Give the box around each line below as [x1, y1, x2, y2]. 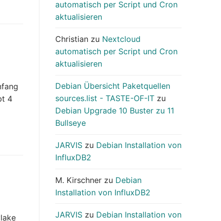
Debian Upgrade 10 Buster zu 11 [55, 106, 174, 116]
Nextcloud [102, 34, 141, 44]
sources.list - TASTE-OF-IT [55, 93, 154, 104]
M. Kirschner [55, 175, 102, 185]
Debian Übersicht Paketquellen [55, 81, 170, 91]
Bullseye [55, 118, 86, 128]
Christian [55, 34, 88, 44]
